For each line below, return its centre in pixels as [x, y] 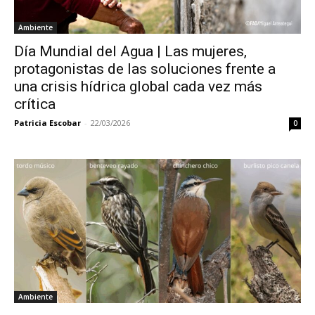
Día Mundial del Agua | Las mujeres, [130, 51]
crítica [35, 104]
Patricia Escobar [47, 122]
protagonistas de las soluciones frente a [145, 69]
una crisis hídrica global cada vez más [138, 86]
